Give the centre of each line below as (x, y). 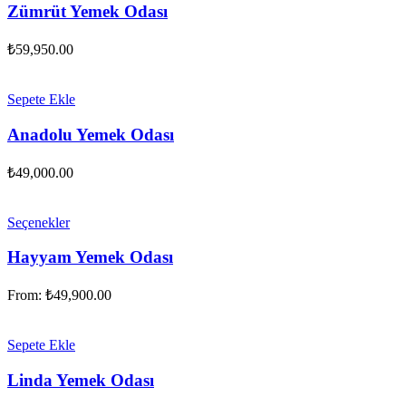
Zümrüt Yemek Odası (87, 12)
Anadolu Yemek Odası (91, 134)
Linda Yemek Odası (81, 380)
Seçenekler (39, 222)
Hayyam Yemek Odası (90, 257)
